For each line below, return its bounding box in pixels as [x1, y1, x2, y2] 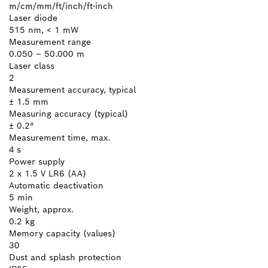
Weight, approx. [9, 203, 74, 215]
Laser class [9, 60, 54, 71]
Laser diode [9, 12, 57, 23]
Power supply [9, 156, 65, 167]
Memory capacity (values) [9, 227, 115, 239]
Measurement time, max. [9, 132, 110, 143]
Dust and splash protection [9, 251, 121, 263]
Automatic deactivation [9, 179, 103, 191]
